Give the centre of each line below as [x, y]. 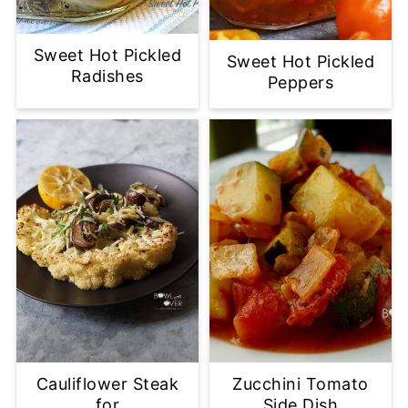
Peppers [301, 83]
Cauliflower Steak [107, 384]
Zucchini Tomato [301, 384]
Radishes [107, 76]
